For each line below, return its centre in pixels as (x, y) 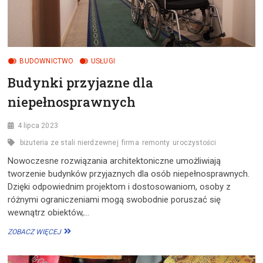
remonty (156, 142)
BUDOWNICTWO (47, 61)
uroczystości (195, 142)
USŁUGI (103, 61)
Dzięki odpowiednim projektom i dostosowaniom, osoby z (119, 186)
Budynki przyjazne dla (81, 82)
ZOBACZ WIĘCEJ (35, 232)
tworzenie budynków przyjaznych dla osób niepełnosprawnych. (129, 173)
